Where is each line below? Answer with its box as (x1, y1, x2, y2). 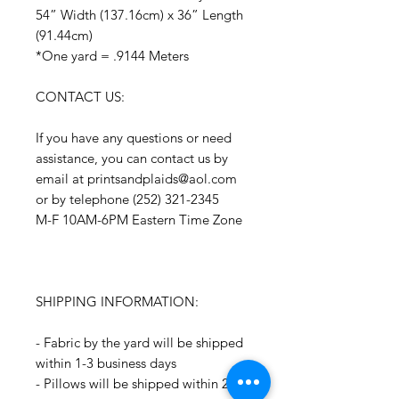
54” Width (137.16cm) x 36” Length (36, 6, 243, 24)
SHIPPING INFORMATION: (36, 293, 199, 311)
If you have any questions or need (36, 129, 232, 147)
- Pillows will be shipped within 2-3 (36, 375, 240, 393)
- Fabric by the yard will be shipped (36, 334, 243, 352)
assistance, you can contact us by (36, 150, 228, 167)
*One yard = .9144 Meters (36, 47, 189, 65)
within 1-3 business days (36, 354, 176, 372)
